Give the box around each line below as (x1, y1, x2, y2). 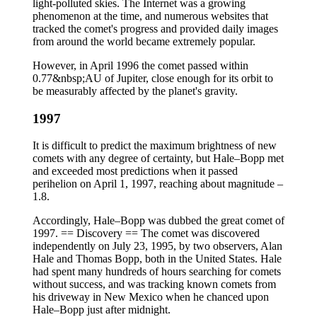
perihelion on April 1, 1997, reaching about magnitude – (33, 178, 283, 190)
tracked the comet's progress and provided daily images (33, 22, 278, 35)
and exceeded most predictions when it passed (33, 165, 238, 178)
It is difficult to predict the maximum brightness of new (33, 139, 277, 152)
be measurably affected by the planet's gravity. (33, 84, 238, 97)
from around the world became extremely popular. (33, 35, 255, 47)
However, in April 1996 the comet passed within (33, 59, 248, 71)
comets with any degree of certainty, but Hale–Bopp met (33, 152, 284, 165)
